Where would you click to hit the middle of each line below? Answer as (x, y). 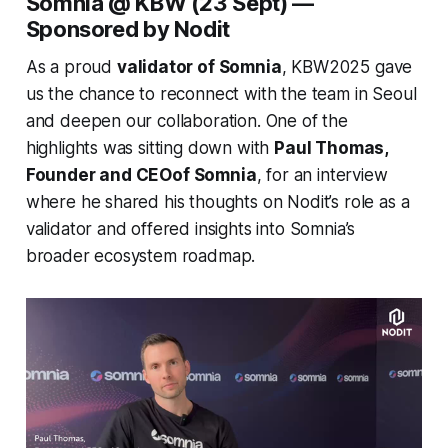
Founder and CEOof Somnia (141, 175)
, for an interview (322, 175)
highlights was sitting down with (150, 148)
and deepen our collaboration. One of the (186, 121)
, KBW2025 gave (347, 67)
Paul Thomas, (331, 148)
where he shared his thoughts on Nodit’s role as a (217, 202)
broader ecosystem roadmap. (140, 256)
